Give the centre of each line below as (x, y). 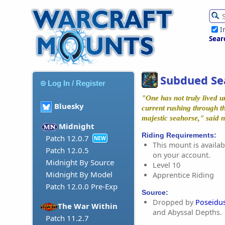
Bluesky (69, 106)
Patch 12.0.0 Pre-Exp (82, 187)
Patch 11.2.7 (67, 218)
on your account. (182, 155)
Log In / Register (77, 83)
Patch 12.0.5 (67, 150)
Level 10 (166, 165)
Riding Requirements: (179, 135)
